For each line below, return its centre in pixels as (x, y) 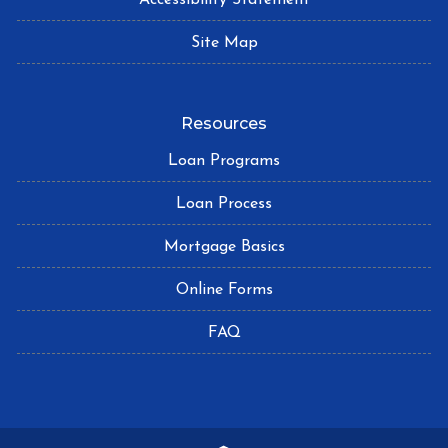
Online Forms (224, 289)
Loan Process (224, 203)
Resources (224, 123)
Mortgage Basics (224, 246)
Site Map (224, 42)
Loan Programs (224, 160)
